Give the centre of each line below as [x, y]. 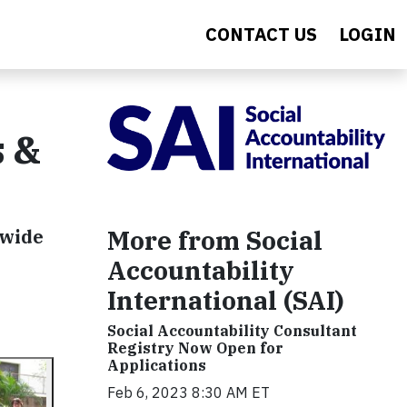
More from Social [215, 240]
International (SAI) [226, 300]
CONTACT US [261, 34]
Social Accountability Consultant [232, 330]
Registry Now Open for [195, 347]
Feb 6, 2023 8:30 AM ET [189, 392]
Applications [157, 365]
